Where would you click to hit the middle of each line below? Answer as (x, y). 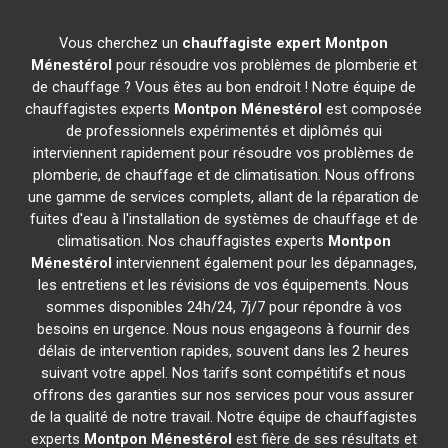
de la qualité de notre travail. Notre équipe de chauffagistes (224, 417)
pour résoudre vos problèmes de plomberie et (264, 65)
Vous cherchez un (121, 43)
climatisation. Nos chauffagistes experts (192, 241)
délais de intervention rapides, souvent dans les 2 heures (224, 351)
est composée (372, 109)
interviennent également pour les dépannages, (264, 263)
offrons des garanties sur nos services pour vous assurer (224, 395)
